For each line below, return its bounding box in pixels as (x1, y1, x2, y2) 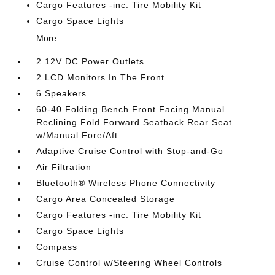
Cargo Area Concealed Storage (36, 193, 176, 204)
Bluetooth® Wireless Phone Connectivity (36, 177, 216, 188)
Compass (36, 241, 78, 252)
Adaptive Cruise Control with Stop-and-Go (36, 145, 224, 156)
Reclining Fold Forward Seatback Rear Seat (36, 117, 233, 127)
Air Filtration (36, 161, 92, 172)
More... (36, 33, 64, 43)
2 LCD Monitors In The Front (36, 72, 165, 82)
